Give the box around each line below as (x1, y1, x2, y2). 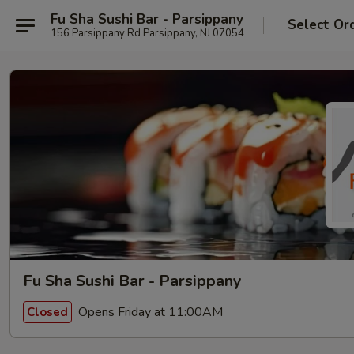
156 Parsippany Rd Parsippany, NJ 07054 (51, 25, 244, 40)
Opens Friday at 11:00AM (75, 303, 223, 321)
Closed (27, 303, 68, 320)
